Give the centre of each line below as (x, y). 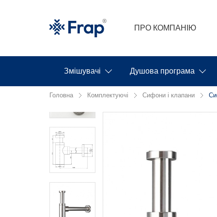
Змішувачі (82, 71)
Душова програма (162, 71)
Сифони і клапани (169, 95)
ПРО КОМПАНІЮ (165, 28)
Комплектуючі (108, 95)
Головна (61, 95)
